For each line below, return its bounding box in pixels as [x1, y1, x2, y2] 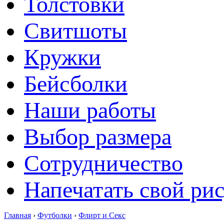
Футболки [37, 211, 72, 219]
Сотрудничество [24, 150, 183, 176]
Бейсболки [24, 71, 127, 96]
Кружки [24, 44, 101, 70]
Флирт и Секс [78, 211, 125, 219]
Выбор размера [24, 124, 171, 149]
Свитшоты [24, 18, 127, 43]
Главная [4, 211, 31, 219]
